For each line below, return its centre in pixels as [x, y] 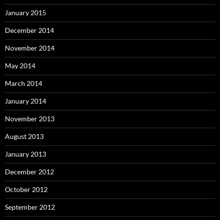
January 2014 [26, 101]
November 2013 [30, 118]
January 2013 [26, 154]
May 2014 [20, 65]
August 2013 [24, 136]
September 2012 [30, 207]
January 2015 [26, 12]
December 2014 [29, 30]
